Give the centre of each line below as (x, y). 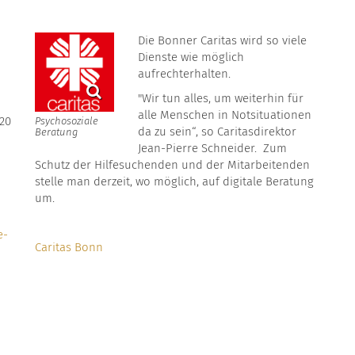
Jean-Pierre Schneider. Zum (212, 148)
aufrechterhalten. (186, 73)
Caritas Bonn (69, 247)
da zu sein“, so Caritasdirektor (217, 131)
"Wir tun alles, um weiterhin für (221, 98)
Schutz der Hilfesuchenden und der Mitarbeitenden (172, 164)
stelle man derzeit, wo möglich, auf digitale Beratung (174, 181)
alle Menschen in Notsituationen (225, 115)
